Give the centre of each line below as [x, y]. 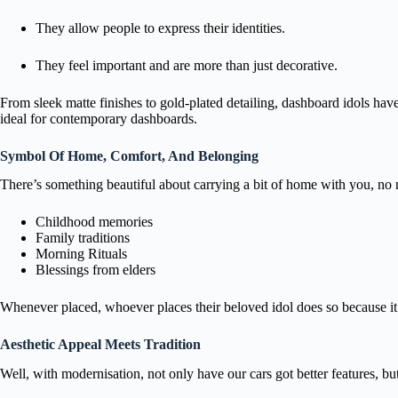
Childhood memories [94, 222]
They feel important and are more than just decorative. [187, 65]
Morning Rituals [81, 254]
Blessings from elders [96, 270]
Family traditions [83, 238]
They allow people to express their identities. [160, 28]
